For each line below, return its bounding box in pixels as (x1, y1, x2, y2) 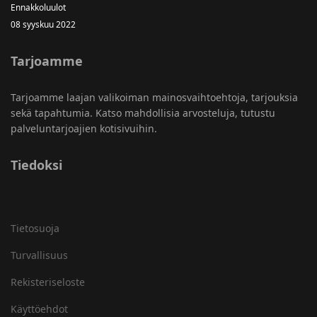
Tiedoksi (11, 156, 62, 173)
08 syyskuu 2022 (11, 18, 76, 30)
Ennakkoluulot (11, 1, 66, 13)
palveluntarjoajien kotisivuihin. (11, 122, 157, 135)
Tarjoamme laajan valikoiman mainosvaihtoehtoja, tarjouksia (11, 91, 298, 104)
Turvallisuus (11, 248, 68, 262)
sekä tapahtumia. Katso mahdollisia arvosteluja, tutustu (11, 106, 275, 120)
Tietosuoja (11, 221, 59, 235)
